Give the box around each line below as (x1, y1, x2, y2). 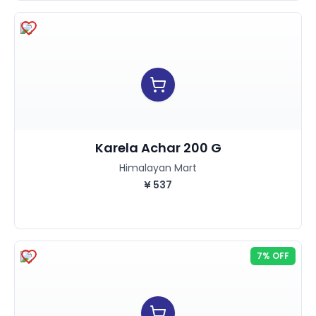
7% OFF (257, 250, 289, 262)
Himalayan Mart (119, 161, 197, 175)
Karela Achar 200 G (95, 139, 221, 157)
